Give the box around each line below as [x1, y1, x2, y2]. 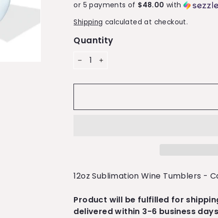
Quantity [73, 35, 113, 47]
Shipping [73, 18, 103, 27]
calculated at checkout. [103, 18, 188, 27]
